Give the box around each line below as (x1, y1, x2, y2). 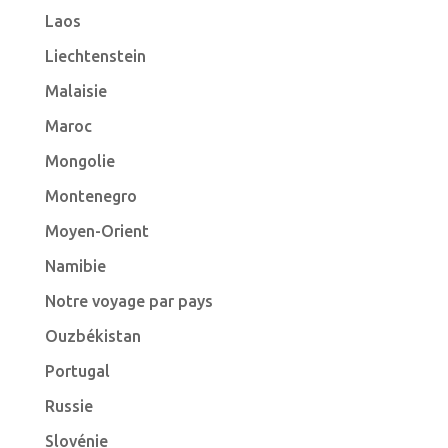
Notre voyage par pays (44, 292, 213, 310)
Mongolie (44, 152, 115, 170)
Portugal (44, 362, 110, 380)
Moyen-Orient (44, 222, 149, 240)
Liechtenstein (44, 47, 146, 65)
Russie (44, 397, 93, 415)
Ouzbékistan (44, 327, 141, 345)
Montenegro (44, 187, 137, 205)
